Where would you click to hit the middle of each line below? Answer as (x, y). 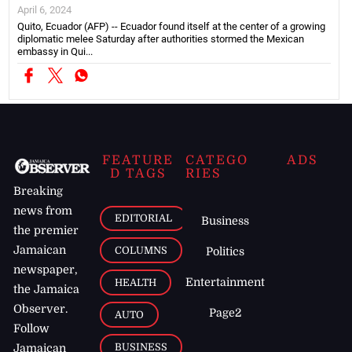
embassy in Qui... (55, 51)
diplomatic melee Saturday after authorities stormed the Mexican (161, 38)
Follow (32, 328)
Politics (225, 252)
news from (43, 210)
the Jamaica (47, 289)
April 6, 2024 (45, 9)
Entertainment (225, 282)
